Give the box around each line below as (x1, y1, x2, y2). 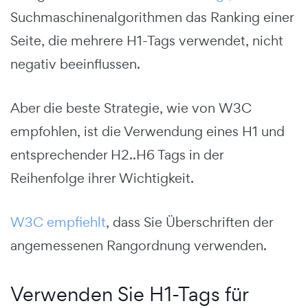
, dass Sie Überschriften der (106, 212, 273, 231)
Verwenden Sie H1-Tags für (10, 280, 248, 307)
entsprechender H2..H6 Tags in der (10, 145, 223, 164)
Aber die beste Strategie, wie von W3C (10, 98, 252, 117)
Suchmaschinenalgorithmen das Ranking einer (10, 8, 294, 26)
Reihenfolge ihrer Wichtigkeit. (10, 168, 194, 187)
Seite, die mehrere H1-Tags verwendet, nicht (10, 31, 283, 49)
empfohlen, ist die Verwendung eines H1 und (10, 122, 285, 140)
